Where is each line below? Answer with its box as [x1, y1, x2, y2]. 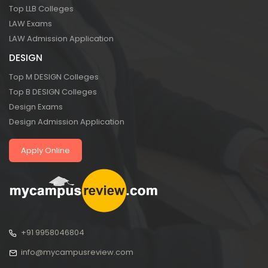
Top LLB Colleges [9, 3, 74, 15]
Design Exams [9, 101, 63, 113]
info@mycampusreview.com [21, 246, 133, 258]
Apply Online [21, 145, 70, 157]
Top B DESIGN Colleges [9, 86, 97, 98]
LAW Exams [9, 18, 52, 30]
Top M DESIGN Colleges [9, 71, 99, 83]
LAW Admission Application [9, 33, 114, 45]
